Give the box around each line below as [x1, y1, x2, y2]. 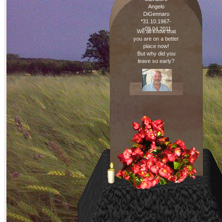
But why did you [137, 51, 175, 56]
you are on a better [133, 36, 179, 42]
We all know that [136, 28, 176, 34]
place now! [143, 43, 169, 49]
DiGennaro [143, 11, 169, 17]
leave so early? [138, 58, 174, 64]
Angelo [148, 3, 165, 9]
